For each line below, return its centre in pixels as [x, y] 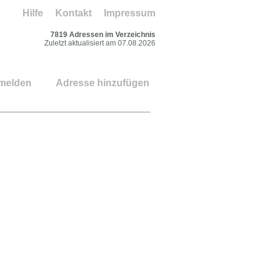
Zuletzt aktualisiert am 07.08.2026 [100, 43]
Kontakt [73, 13]
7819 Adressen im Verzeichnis [103, 35]
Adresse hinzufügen [103, 83]
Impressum [130, 13]
